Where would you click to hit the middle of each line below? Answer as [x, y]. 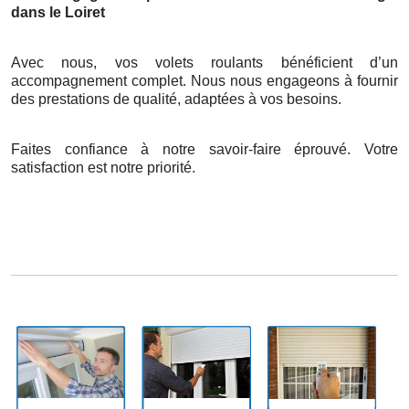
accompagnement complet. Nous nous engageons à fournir [204, 81]
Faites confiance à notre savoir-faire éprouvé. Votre [204, 150]
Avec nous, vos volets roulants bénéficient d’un [204, 63]
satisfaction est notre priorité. [103, 168]
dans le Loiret [58, 13]
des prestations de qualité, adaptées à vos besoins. [176, 100]
